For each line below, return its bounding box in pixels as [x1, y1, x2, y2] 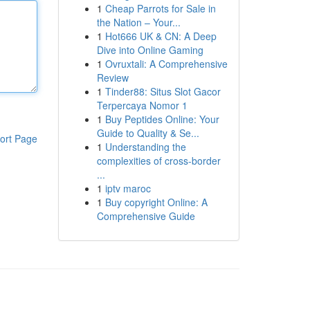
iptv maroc [104, 181, 151, 195]
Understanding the [104, 140, 186, 154]
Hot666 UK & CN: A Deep [104, 29, 217, 43]
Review [96, 71, 129, 84]
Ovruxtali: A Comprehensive [104, 57, 228, 71]
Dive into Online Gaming [96, 43, 203, 57]
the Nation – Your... [96, 15, 181, 29]
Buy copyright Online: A [104, 195, 208, 209]
